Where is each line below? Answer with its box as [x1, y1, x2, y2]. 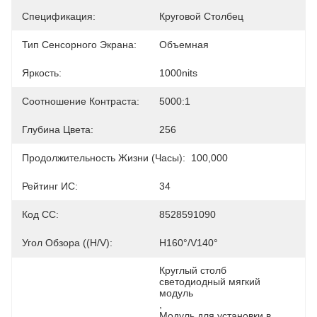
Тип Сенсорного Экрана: [22, 39, 137, 50]
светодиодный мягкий [159, 276, 260, 287]
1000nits [159, 67, 197, 79]
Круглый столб [159, 265, 226, 276]
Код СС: [22, 209, 59, 220]
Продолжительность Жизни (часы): [22, 152, 185, 163]
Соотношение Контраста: [22, 96, 139, 107]
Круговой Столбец [159, 11, 243, 22]
